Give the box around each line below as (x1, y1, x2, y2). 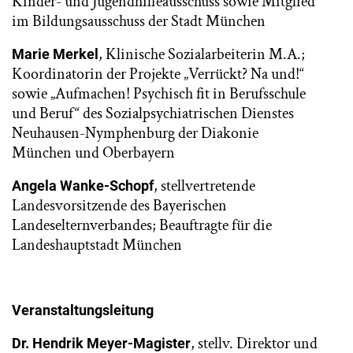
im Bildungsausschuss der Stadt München (12, 11, 266, 32)
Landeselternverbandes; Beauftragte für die (12, 215, 272, 236)
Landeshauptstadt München (12, 235, 182, 255)
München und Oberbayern (12, 143, 175, 163)
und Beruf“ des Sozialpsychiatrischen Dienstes (12, 103, 294, 124)
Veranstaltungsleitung (12, 302, 154, 318)
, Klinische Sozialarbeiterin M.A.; (98, 44, 305, 65)
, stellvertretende (154, 176, 255, 196)
